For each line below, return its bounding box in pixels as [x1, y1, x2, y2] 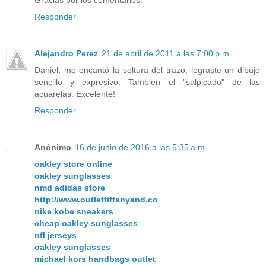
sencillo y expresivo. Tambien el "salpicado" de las [34, 77, 260, 87]
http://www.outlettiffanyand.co [34, 194, 158, 204]
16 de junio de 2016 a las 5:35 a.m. [75, 142, 207, 152]
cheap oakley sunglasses [34, 218, 138, 228]
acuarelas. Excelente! [34, 88, 115, 99]
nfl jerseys [34, 230, 77, 240]
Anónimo [34, 142, 71, 152]
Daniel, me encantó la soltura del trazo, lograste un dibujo [34, 65, 260, 75]
